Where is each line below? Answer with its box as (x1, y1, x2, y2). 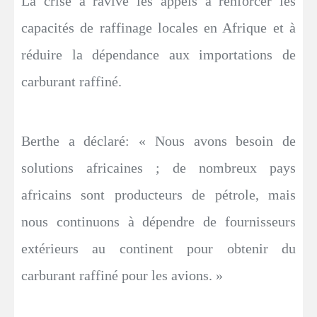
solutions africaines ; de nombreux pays (21, 159, 296, 175)
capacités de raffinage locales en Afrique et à (21, 19, 296, 35)
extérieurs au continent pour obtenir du (21, 240, 296, 256)
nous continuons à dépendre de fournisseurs (21, 213, 296, 229)
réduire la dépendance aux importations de (21, 46, 296, 62)
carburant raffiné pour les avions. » (21, 267, 223, 283)
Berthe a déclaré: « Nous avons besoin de (21, 132, 296, 149)
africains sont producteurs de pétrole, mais (21, 186, 296, 202)
